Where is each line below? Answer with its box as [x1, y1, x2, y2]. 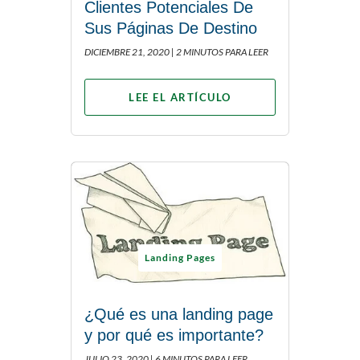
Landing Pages [145, 252, 215, 264]
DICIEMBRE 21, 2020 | [84, 46, 174, 59]
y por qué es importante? [84, 326, 264, 345]
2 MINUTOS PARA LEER [176, 46, 268, 59]
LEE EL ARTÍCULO [129, 91, 231, 104]
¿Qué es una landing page [84, 305, 273, 324]
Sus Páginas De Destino [84, 19, 257, 38]
